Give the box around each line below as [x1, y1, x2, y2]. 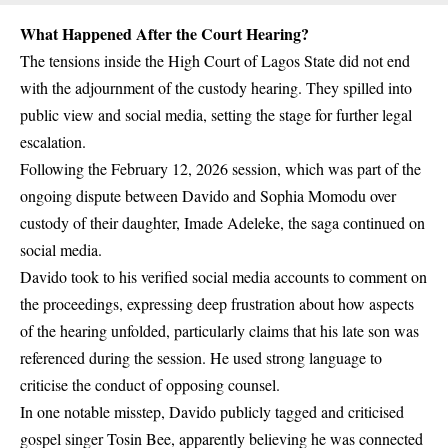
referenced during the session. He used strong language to [20, 347, 382, 369]
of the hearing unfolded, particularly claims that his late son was [20, 320, 419, 342]
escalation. [20, 131, 86, 153]
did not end [335, 50, 410, 72]
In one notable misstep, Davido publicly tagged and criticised [20, 401, 404, 423]
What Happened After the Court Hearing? [20, 22, 309, 46]
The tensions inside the [20, 50, 168, 72]
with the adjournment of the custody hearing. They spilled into [20, 77, 412, 99]
